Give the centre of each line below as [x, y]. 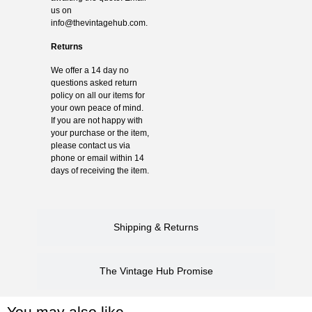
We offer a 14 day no [89, 70]
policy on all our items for [97, 95]
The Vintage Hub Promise [156, 271]
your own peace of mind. [97, 108]
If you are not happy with [96, 120]
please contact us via [90, 145]
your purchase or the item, [100, 133]
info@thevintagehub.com [98, 23]
